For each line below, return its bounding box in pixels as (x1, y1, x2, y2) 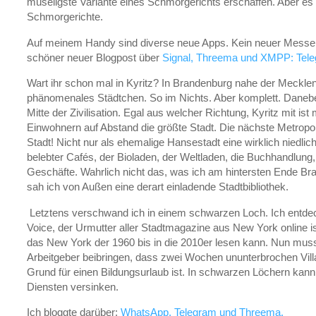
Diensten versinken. (27, 280, 121, 293)
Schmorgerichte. (27, 11, 106, 23)
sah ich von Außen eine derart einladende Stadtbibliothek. (27, 181, 291, 193)
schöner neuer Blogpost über (27, 51, 162, 63)
